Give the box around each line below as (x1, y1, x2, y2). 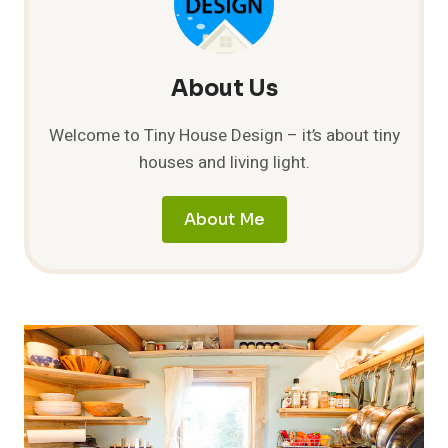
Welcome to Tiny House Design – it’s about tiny (48, 122, 400, 148)
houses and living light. (138, 149, 310, 175)
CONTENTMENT (106, 6, 222, 27)
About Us (170, 74, 278, 102)
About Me (183, 208, 265, 230)
